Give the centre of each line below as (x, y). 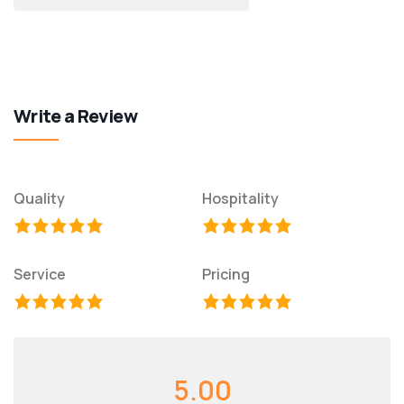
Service (40, 274)
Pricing (226, 274)
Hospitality (240, 198)
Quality (39, 198)
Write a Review (76, 116)
